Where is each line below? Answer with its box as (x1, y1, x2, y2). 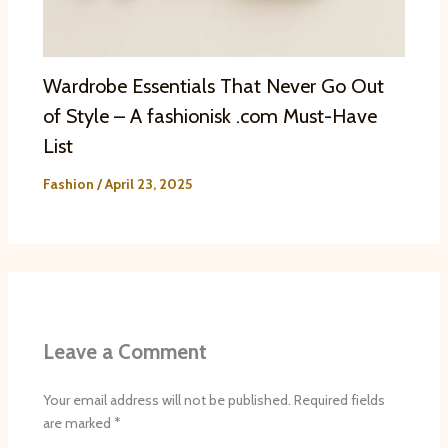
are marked (42, 413, 114, 432)
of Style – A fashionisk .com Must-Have (42, 104, 377, 129)
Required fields (293, 390, 385, 409)
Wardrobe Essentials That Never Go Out (42, 74, 384, 99)
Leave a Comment (42, 339, 207, 365)
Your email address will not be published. (42, 390, 291, 409)
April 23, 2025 (104, 175, 192, 194)
